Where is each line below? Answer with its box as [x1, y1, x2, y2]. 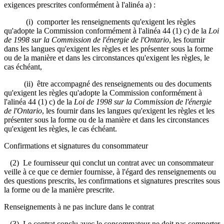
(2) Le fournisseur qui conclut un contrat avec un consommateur [4, 158, 213, 167]
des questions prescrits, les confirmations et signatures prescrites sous [4, 176, 220, 185]
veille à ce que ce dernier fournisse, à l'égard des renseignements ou [4, 167, 216, 176]
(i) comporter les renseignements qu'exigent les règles [4, 17, 195, 26]
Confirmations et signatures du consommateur [4, 141, 148, 150]
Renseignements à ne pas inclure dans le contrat [4, 202, 154, 211]
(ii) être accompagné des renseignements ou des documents [4, 79, 211, 88]
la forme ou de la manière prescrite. [4, 185, 114, 194]
